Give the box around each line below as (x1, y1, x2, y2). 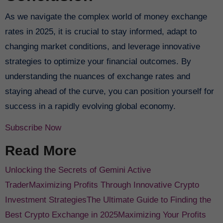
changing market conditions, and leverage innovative (4, 41, 200, 51)
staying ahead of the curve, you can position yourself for (4, 86, 214, 96)
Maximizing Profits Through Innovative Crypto (28, 180, 199, 190)
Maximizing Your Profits (117, 210, 206, 220)
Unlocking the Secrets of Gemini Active (4, 165, 151, 175)
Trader (4, 180, 29, 190)
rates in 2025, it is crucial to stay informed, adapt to (4, 26, 197, 36)
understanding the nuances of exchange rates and (4, 71, 190, 81)
